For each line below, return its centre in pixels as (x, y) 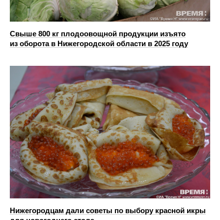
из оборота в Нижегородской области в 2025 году (99, 44)
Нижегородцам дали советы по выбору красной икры (108, 210)
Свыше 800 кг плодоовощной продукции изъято (98, 34)
